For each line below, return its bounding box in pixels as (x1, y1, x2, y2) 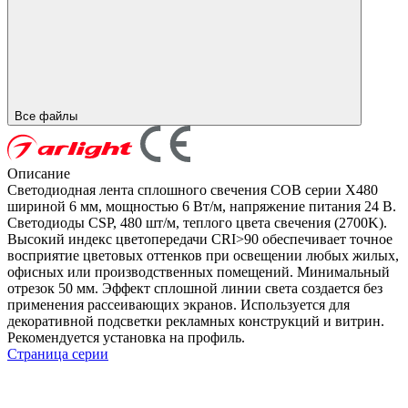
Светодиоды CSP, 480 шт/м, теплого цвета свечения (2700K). (7, 214, 387, 230)
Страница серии (7, 345, 108, 362)
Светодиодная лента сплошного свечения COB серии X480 (7, 181, 378, 198)
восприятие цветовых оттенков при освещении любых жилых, (7, 247, 399, 263)
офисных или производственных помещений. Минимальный (7, 263, 390, 280)
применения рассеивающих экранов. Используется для (7, 296, 350, 312)
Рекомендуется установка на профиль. (7, 329, 245, 345)
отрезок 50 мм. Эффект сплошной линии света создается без (7, 280, 382, 296)
